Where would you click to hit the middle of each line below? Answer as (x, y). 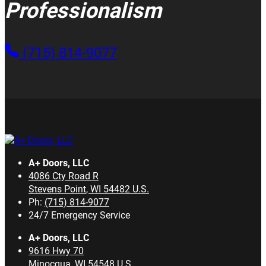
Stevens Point (57, 189)
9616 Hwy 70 (56, 251)
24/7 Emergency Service (79, 216)
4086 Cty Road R (64, 176)
